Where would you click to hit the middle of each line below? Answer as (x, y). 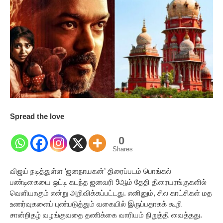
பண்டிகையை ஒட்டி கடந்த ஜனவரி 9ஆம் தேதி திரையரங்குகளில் (108, 182)
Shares (123, 149)
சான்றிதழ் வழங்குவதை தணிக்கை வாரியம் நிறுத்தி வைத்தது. (106, 215)
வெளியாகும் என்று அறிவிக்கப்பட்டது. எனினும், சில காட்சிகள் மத (111, 193)
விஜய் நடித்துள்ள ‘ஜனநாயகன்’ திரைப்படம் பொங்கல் (91, 171)
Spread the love (37, 116)
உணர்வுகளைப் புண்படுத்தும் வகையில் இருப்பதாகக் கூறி (96, 204)
